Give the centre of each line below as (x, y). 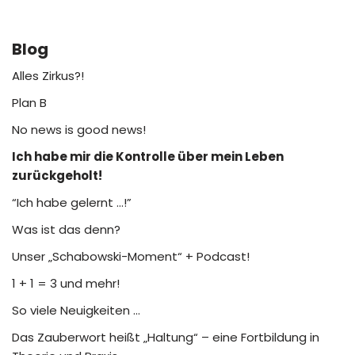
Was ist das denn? (66, 230)
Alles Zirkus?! (48, 76)
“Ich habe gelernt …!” (72, 203)
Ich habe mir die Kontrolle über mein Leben (148, 157)
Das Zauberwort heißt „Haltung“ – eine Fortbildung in (166, 338)
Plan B (29, 103)
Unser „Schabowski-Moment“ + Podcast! (131, 257)
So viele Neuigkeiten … (76, 311)
